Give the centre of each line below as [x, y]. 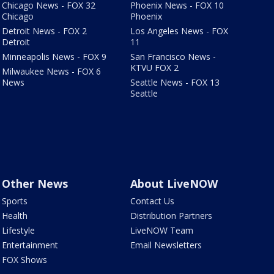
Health [14, 216]
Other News [35, 184]
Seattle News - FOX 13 [175, 83]
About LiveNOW [174, 184]
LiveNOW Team [162, 231]
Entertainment [30, 245]
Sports [14, 201]
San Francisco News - [173, 57]
